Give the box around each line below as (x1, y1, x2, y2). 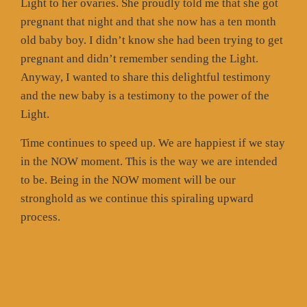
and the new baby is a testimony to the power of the (21, 88, 269, 102)
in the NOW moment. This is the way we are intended (21, 154, 278, 168)
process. (21, 210, 60, 223)
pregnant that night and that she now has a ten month (21, 14, 276, 28)
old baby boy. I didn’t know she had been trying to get (21, 33, 283, 47)
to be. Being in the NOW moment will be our (21, 173, 236, 186)
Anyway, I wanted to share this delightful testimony (21, 70, 271, 84)
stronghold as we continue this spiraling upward (21, 191, 254, 205)
